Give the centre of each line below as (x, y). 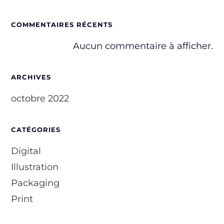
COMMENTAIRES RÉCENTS (62, 24)
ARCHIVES (31, 77)
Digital (26, 151)
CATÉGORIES (36, 129)
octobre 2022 (40, 98)
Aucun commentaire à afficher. (143, 46)
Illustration (35, 167)
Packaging (35, 183)
